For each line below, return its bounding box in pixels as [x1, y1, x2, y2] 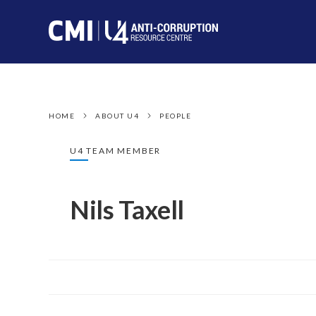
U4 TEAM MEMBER [70, 145, 162, 156]
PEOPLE [159, 111, 191, 120]
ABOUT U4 [95, 111, 139, 120]
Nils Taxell [70, 194, 185, 225]
